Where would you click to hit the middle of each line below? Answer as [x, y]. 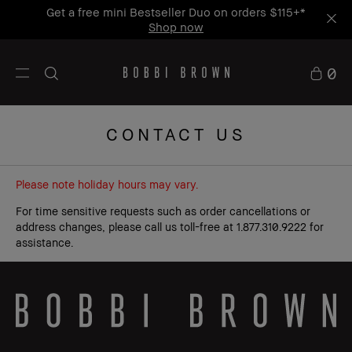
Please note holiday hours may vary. [107, 184]
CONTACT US [176, 134]
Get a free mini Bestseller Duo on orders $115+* [176, 12]
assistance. [44, 242]
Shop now [176, 27]
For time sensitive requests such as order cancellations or [163, 211]
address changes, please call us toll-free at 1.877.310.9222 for [170, 227]
